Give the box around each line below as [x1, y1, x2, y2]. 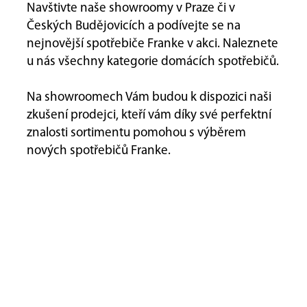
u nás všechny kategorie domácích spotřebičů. [27, 56, 279, 69]
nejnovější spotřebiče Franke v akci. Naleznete [27, 38, 278, 51]
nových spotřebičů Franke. [27, 145, 171, 158]
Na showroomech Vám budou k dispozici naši [27, 91, 271, 104]
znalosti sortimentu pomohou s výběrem [27, 127, 246, 140]
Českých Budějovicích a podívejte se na [27, 20, 241, 33]
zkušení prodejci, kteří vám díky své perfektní [27, 109, 271, 122]
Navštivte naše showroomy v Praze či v [27, 2, 235, 15]
